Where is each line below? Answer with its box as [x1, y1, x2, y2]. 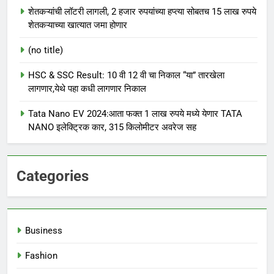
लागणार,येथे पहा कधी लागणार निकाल [28, 83, 146, 95]
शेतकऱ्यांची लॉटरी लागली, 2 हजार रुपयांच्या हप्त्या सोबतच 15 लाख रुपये [28, 6, 256, 18]
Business [25, 225, 62, 237]
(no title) [28, 45, 63, 56]
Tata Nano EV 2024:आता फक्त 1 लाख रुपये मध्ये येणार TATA [28, 108, 242, 120]
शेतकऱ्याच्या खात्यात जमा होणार [28, 20, 127, 31]
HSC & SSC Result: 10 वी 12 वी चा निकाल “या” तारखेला [28, 70, 224, 81]
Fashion [25, 250, 57, 262]
